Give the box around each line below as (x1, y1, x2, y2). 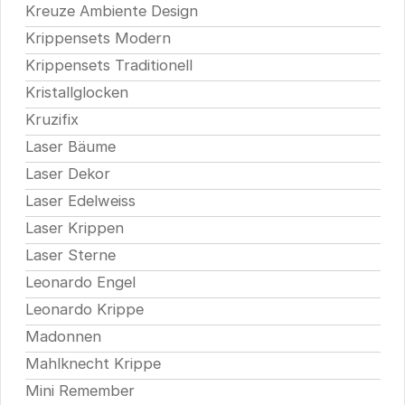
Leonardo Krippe (24, 300, 144, 319)
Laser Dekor (24, 165, 110, 184)
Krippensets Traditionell (24, 56, 193, 75)
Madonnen (24, 327, 101, 346)
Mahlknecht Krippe (24, 354, 161, 373)
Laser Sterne (24, 246, 116, 265)
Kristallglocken (24, 83, 128, 102)
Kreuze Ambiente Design (24, 2, 198, 21)
